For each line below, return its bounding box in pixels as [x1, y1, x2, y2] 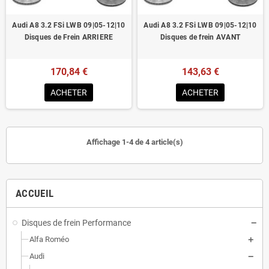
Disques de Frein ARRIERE [24, 33, 113, 42]
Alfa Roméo [29, 235, 69, 244]
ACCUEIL [16, 187, 54, 200]
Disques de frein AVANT [160, 33, 241, 42]
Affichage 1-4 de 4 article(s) [86, 138, 183, 147]
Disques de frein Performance [22, 218, 131, 228]
